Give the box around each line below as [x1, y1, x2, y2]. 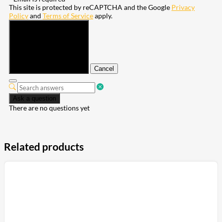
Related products [4, 140, 84, 153]
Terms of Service [43, 11, 93, 20]
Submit [13, 64, 33, 72]
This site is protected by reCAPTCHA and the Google [9, 2, 171, 11]
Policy [9, 11, 28, 20]
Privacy [171, 2, 195, 11]
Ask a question [13, 94, 56, 102]
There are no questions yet [9, 103, 90, 112]
